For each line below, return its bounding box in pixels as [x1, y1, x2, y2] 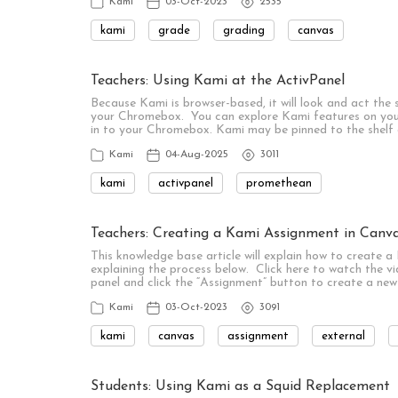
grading [223, 24, 265, 36]
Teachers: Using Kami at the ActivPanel [91, 74, 345, 88]
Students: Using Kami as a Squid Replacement [91, 379, 390, 394]
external [322, 330, 365, 342]
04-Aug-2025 [165, 149, 228, 160]
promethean [246, 177, 312, 189]
